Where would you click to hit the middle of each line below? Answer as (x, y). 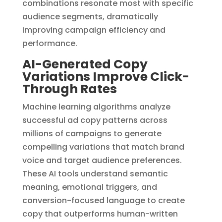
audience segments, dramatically (90, 16)
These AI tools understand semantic (95, 173)
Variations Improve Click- (106, 76)
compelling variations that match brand (103, 147)
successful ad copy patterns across (95, 120)
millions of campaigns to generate (92, 133)
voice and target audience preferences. (102, 160)
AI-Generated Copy (85, 64)
